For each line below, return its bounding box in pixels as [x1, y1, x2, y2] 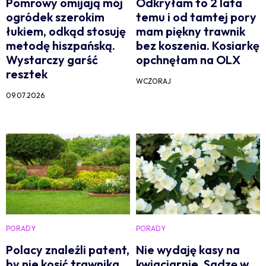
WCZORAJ [136, 76, 171, 85]
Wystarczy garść [6, 52, 98, 67]
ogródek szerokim [6, 9, 104, 24]
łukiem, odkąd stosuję [6, 23, 126, 39]
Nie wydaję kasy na [136, 242, 240, 257]
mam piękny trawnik [136, 23, 245, 39]
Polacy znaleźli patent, [6, 242, 129, 257]
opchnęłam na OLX [136, 52, 240, 67]
